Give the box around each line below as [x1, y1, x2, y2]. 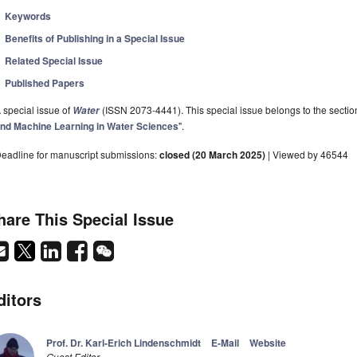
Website [249, 335, 286, 351]
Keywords [5, 9, 52, 24]
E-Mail [211, 335, 239, 351]
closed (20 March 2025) [159, 147, 265, 163]
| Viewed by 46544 [265, 147, 348, 162]
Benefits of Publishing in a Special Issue [5, 31, 186, 46]
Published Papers [5, 76, 85, 91]
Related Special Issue [5, 53, 104, 69]
